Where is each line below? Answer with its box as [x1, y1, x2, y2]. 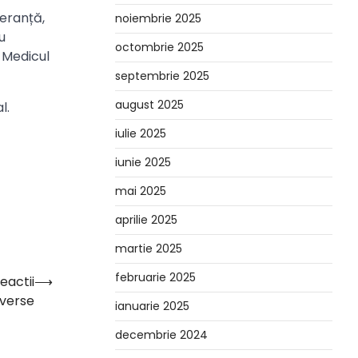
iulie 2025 [115, 125, 166, 141]
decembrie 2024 [115, 327, 208, 343]
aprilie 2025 [115, 212, 177, 228]
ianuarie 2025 [115, 298, 189, 314]
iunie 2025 [115, 154, 171, 170]
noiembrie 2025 [115, 10, 201, 26]
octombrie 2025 [115, 39, 204, 55]
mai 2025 [115, 183, 166, 199]
